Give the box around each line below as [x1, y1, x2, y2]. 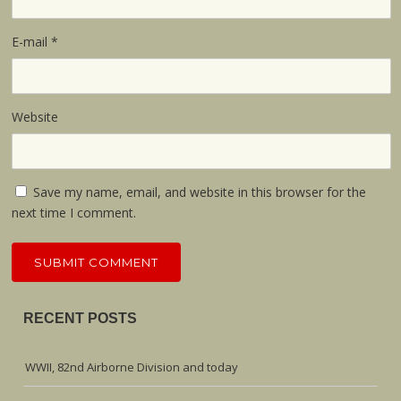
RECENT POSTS [23, 310, 138, 326]
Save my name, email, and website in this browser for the [33, 183, 367, 200]
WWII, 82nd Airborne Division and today [25, 358, 239, 375]
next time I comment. [12, 203, 137, 221]
